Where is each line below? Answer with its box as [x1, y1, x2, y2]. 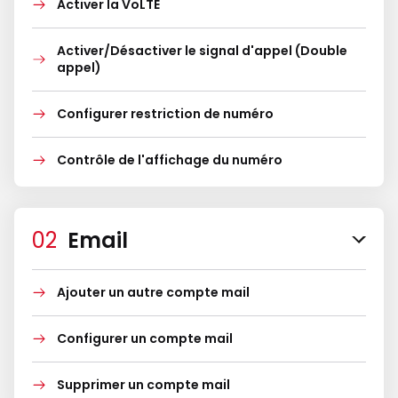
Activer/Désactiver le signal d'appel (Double [57, 42, 347, 60]
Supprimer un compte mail [57, 376, 230, 394]
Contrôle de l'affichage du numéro [57, 151, 283, 169]
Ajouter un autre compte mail [57, 283, 250, 301]
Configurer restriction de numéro [57, 105, 274, 123]
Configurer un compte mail [57, 330, 233, 347]
